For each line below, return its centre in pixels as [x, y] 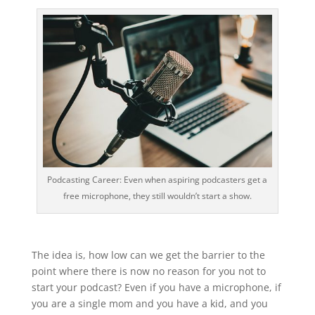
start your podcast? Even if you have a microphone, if [156, 288]
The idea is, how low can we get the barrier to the [148, 255]
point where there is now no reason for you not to [148, 271]
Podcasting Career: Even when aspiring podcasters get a [157, 180]
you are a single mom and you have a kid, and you [149, 304]
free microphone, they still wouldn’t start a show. [157, 196]
